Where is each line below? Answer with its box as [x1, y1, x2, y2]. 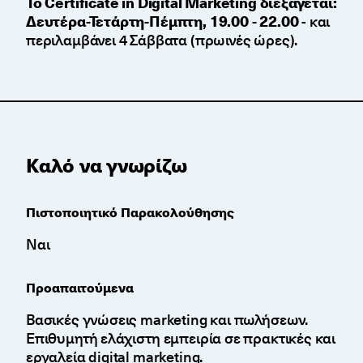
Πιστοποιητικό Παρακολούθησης [26, 202, 234, 222]
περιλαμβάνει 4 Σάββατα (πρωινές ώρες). [26, 28, 298, 51]
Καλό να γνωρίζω [26, 150, 187, 180]
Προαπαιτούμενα [26, 277, 134, 297]
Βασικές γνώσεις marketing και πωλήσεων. [26, 308, 308, 331]
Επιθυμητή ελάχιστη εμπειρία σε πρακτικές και [26, 327, 336, 349]
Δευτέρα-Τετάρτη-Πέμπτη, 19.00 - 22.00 [26, 10, 299, 32]
